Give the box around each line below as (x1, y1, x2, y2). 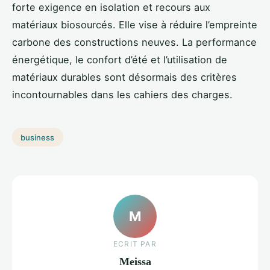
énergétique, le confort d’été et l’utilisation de (12, 53, 227, 66)
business (20, 132, 55, 142)
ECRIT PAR (113, 239, 157, 249)
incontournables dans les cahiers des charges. (12, 88, 233, 101)
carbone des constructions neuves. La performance (12, 36, 257, 48)
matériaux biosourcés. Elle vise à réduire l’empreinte (12, 18, 257, 31)
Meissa (119, 256, 151, 268)
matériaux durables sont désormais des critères (12, 71, 237, 83)
